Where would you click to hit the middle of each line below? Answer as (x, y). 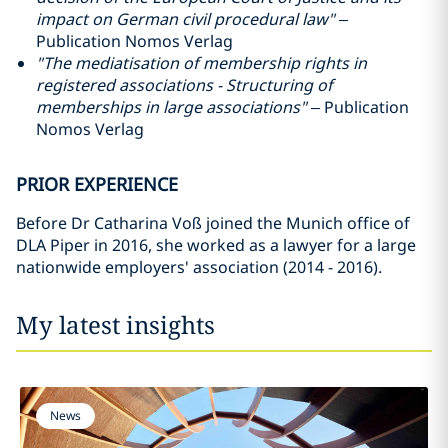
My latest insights (115, 324)
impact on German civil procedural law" (185, 19)
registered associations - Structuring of (184, 85)
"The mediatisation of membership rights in (201, 63)
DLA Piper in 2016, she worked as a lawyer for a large (216, 245)
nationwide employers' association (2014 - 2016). (199, 267)
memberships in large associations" (171, 107)
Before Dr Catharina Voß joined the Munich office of (213, 223)
